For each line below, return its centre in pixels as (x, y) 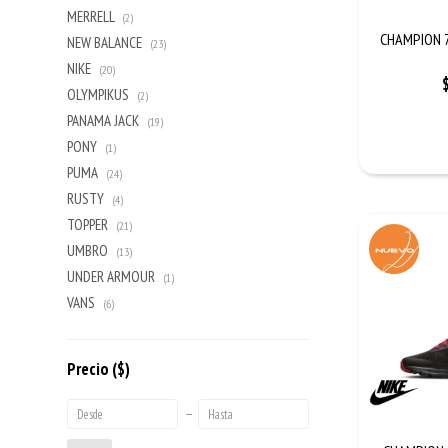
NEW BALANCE (106, 42)
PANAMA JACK (105, 120)
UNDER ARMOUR (113, 276)
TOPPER (89, 224)
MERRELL (92, 16)
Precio (90, 369)
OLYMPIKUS (100, 94)
